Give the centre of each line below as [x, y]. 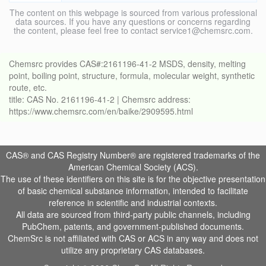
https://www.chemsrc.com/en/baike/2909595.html [101, 111]
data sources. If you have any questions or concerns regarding [133, 22]
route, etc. [28, 88]
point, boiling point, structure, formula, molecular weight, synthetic [132, 76]
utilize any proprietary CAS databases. [133, 250]
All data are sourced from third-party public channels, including [133, 215]
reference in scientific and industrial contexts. [133, 203]
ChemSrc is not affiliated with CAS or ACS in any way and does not [133, 238]
